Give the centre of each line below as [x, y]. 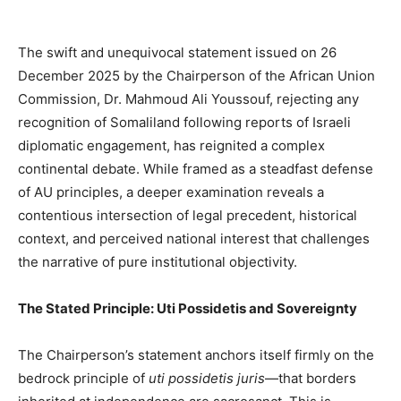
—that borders [311, 379]
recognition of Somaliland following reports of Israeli [184, 123]
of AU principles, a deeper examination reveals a [171, 192]
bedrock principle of [83, 379]
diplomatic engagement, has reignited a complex [171, 146]
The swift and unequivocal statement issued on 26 [177, 53]
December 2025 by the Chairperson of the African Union [196, 76]
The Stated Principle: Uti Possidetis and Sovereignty [188, 309]
